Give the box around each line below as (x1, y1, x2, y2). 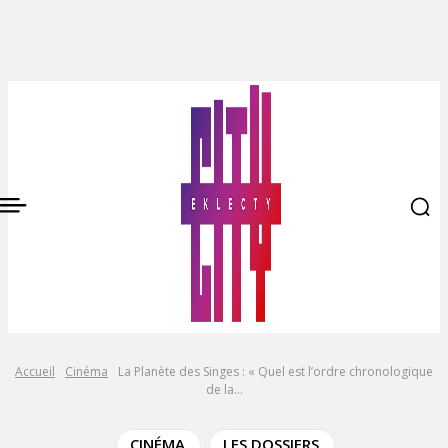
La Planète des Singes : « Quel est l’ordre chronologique (118, 363, 433, 380)
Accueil (15, 363, 55, 380)
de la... (205, 381, 243, 398)
